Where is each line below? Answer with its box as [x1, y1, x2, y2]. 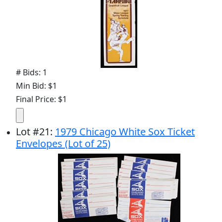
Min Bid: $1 [16, 80, 57, 91]
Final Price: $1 [16, 93, 67, 105]
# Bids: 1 [16, 66, 47, 78]
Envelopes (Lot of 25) [16, 136, 111, 150]
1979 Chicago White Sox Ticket [55, 124, 195, 138]
